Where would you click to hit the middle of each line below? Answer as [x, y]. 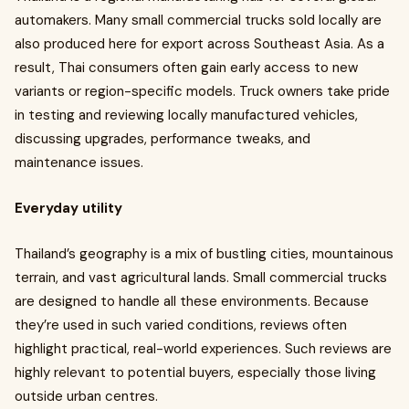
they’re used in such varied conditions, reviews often [181, 325]
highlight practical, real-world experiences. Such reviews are [203, 349]
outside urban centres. [88, 396]
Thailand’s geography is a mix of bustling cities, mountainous [204, 254]
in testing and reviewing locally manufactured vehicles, [186, 115]
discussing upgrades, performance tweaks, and [163, 139]
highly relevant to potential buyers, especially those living [195, 372]
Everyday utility [70, 208]
